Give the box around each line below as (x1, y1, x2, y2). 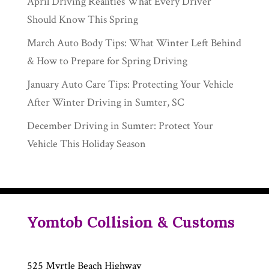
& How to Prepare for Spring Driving (26, 53, 187, 68)
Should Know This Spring (26, 12, 138, 26)
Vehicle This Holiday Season (26, 136, 146, 151)
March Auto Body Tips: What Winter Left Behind (26, 35, 241, 50)
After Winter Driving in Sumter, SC (26, 95, 184, 109)
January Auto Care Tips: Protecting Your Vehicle (26, 77, 234, 91)
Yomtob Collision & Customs (26, 212, 235, 232)
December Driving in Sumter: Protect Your (26, 118, 213, 133)
